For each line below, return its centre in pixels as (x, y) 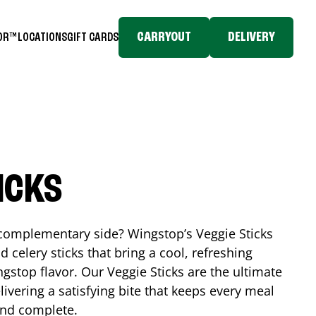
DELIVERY (251, 37)
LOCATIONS (42, 37)
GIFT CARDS (93, 37)
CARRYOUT (164, 37)
